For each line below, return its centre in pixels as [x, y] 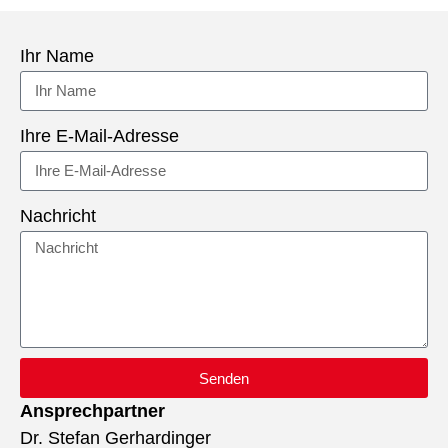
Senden [224, 378]
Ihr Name [57, 56]
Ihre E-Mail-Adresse [99, 136]
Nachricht [58, 216]
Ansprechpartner [92, 411]
